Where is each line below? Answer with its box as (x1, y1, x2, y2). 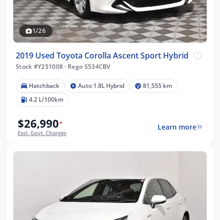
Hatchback (29, 82, 59, 90)
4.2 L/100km (29, 95, 63, 104)
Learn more (157, 122, 196, 132)
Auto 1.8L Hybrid (78, 82, 124, 90)
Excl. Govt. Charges (18, 129, 66, 137)
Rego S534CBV (66, 62, 110, 71)
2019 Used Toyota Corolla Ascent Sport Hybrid (16, 50, 189, 61)
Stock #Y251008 (16, 62, 65, 71)
